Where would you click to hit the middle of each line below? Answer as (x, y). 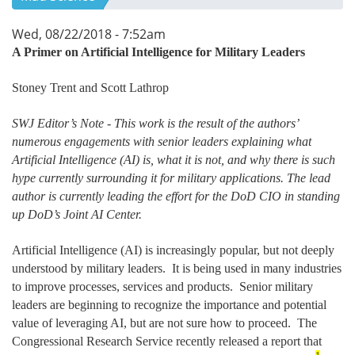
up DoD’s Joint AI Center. (77, 215)
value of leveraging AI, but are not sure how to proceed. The (164, 323)
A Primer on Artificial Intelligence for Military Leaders (158, 52)
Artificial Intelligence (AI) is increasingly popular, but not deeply (173, 250)
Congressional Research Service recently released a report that (167, 342)
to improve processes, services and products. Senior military (162, 287)
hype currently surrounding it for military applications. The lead (171, 178)
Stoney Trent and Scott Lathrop (90, 88)
